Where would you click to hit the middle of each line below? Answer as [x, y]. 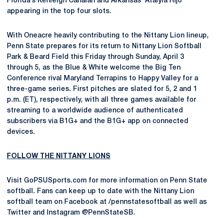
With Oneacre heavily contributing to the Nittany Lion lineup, [108, 36]
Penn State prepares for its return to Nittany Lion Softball [104, 46]
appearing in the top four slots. [59, 11]
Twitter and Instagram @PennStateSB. [71, 213]
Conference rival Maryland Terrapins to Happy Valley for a [102, 79]
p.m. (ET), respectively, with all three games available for [101, 100]
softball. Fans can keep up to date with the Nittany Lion [100, 191]
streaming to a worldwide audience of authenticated [95, 111]
